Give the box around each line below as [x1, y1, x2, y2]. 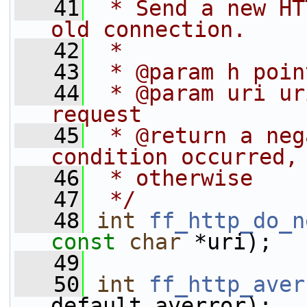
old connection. [51, 17, 246, 42]
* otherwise [97, 166, 253, 191]
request [51, 102, 142, 127]
